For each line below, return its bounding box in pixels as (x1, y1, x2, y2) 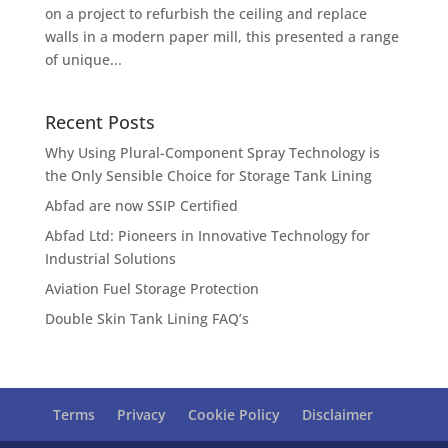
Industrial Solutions (44, 249, 176, 268)
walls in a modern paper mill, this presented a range (44, 27, 399, 46)
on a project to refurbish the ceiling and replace (44, 4, 367, 23)
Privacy (116, 405, 166, 424)
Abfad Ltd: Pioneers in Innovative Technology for (44, 226, 370, 245)
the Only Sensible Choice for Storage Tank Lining (44, 166, 372, 185)
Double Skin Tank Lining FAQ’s (44, 309, 249, 328)
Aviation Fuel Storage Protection (44, 279, 259, 298)
